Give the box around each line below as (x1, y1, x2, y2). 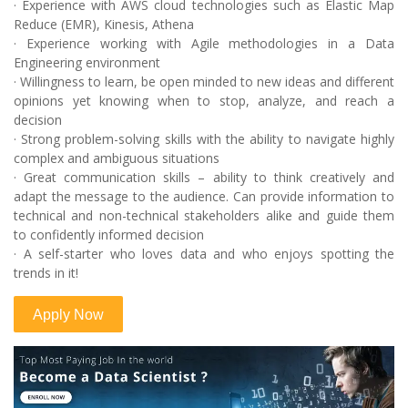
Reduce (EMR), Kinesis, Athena (14, 15, 194, 34)
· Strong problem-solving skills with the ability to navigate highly (14, 130, 394, 148)
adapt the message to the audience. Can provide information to (14, 188, 394, 206)
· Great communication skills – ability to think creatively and (14, 168, 394, 187)
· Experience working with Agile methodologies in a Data (14, 35, 394, 53)
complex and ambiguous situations (14, 149, 219, 168)
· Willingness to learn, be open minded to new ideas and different (14, 73, 394, 91)
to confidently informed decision (14, 226, 204, 244)
